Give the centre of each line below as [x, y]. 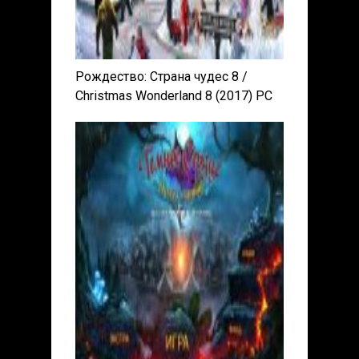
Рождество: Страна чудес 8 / [161, 77]
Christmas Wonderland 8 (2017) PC [174, 96]
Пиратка [100, 115]
